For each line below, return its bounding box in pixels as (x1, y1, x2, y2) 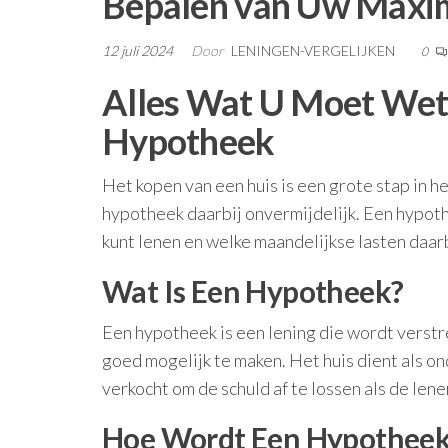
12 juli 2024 (102, 42, 176, 59)
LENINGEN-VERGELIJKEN (231, 42, 398, 59)
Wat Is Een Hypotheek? (102, 273, 404, 309)
